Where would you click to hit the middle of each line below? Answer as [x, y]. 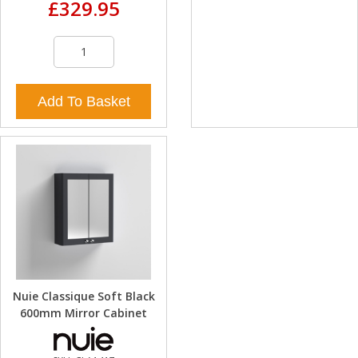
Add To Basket [84, 101]
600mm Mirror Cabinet [84, 313]
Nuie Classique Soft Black [84, 296]
